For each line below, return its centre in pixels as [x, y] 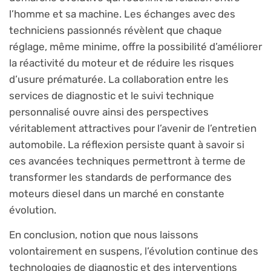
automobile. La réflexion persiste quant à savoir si [127, 144]
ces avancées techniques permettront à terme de [127, 161]
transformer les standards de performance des [120, 177]
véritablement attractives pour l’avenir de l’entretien [133, 128]
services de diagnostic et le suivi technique [112, 95]
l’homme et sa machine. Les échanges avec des [122, 14]
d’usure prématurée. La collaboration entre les [119, 79]
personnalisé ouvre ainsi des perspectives [109, 112]
